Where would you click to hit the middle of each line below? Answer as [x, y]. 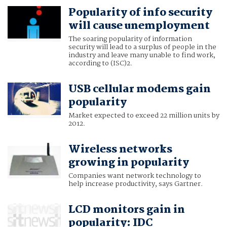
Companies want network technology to [135, 176]
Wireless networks [120, 150]
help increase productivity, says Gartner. [135, 184]
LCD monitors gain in [126, 210]
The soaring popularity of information [130, 39]
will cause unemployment [139, 26]
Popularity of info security [140, 13]
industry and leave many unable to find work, [142, 55]
